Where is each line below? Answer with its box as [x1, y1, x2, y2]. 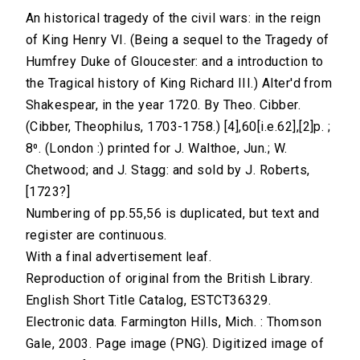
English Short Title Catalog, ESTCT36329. [26, 292, 272, 309]
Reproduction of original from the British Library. [26, 271, 313, 287]
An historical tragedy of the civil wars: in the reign [26, 10, 321, 27]
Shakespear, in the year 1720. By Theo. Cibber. [26, 97, 301, 113]
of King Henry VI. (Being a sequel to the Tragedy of [26, 32, 329, 48]
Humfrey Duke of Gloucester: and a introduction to [26, 54, 324, 70]
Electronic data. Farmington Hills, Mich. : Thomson [26, 314, 322, 330]
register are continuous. [26, 227, 167, 243]
